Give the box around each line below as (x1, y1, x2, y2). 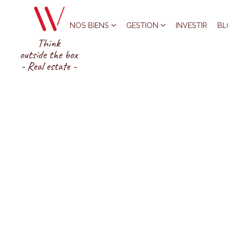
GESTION (126, 21, 161, 30)
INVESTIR (176, 21, 208, 30)
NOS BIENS (70, 21, 111, 30)
